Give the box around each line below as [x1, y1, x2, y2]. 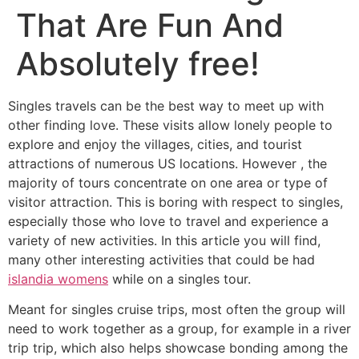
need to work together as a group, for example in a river [8, 321, 351, 337]
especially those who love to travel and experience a [8, 212, 329, 229]
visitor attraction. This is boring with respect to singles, [8, 193, 343, 210]
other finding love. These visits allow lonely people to [8, 116, 333, 133]
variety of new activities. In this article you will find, [8, 232, 321, 248]
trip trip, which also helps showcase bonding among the [8, 340, 348, 357]
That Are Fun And [16, 5, 284, 45]
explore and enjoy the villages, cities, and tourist [8, 135, 302, 152]
